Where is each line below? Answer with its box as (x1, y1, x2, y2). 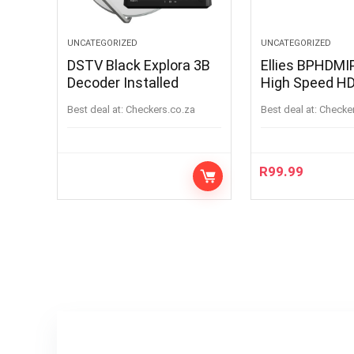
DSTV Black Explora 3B (67, 56, 211, 73)
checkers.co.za (132, 103, 196, 115)
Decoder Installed (67, 73, 179, 91)
